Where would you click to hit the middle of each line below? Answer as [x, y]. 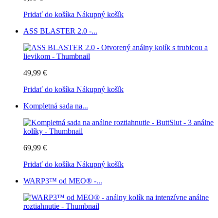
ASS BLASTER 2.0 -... [60, 31]
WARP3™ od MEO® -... [63, 181]
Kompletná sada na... [56, 106]
